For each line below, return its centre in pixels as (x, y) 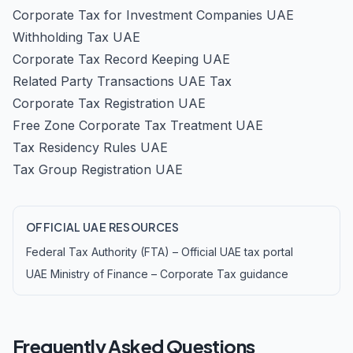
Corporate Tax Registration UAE (109, 103)
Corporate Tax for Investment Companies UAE (153, 15)
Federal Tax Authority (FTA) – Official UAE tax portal (160, 252)
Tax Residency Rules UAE (90, 147)
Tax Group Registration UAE (98, 169)
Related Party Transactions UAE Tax (122, 81)
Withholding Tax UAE (76, 37)
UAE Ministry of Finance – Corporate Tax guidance (157, 274)
